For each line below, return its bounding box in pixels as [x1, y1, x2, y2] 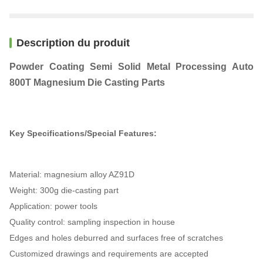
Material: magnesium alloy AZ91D [9, 169, 134, 179]
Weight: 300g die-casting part [9, 185, 119, 195]
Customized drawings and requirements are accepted [9, 248, 208, 258]
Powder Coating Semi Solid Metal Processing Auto [9, 61, 254, 72]
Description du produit [16, 36, 130, 49]
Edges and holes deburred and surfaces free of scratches [9, 232, 223, 242]
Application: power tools [9, 201, 97, 211]
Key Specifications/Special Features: [9, 128, 157, 138]
